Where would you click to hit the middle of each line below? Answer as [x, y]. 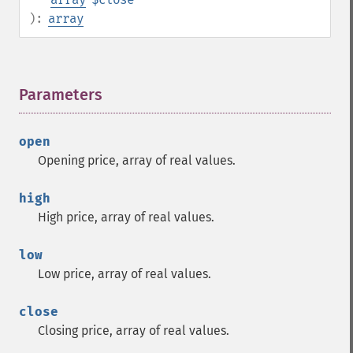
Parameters [61, 95]
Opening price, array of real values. [137, 160]
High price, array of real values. [126, 217]
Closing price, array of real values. [134, 331]
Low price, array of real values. [124, 274]
